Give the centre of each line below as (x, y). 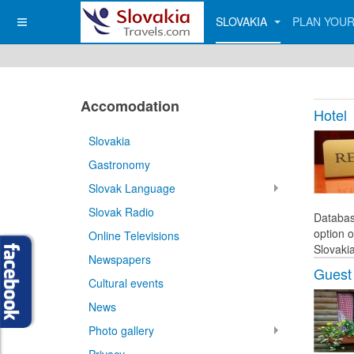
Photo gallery (121, 330)
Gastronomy (119, 164)
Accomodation (130, 106)
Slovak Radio (121, 212)
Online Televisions (134, 235)
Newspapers (120, 259)
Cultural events (126, 283)
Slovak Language (132, 188)
